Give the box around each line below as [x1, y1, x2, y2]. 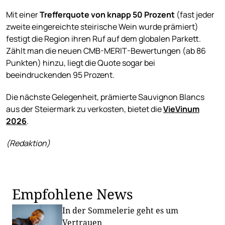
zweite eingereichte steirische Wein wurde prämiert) [6, 21, 198, 33]
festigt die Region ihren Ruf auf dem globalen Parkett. [6, 33, 201, 45]
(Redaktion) [6, 138, 50, 149]
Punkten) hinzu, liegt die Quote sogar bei [6, 57, 155, 69]
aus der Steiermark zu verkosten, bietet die [6, 103, 162, 115]
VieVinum [163, 103, 199, 115]
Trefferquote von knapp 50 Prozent [40, 9, 175, 21]
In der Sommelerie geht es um [62, 205, 178, 216]
